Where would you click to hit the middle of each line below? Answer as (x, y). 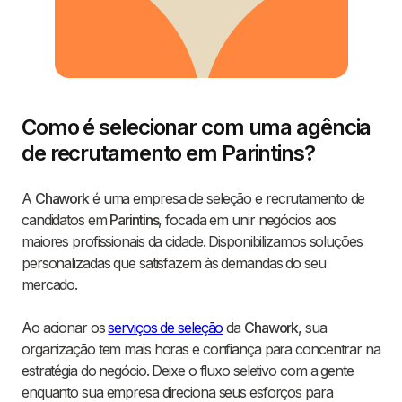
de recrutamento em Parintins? (168, 153)
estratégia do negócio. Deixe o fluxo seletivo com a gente (188, 371)
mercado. (50, 285)
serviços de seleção (166, 328)
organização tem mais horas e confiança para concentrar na (201, 350)
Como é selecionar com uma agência (197, 127)
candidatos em (66, 220)
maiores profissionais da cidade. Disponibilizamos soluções (192, 242)
